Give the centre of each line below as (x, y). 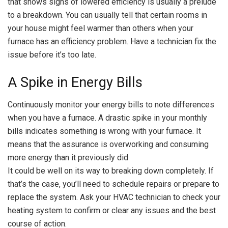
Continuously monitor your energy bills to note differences (111, 105)
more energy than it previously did (68, 158)
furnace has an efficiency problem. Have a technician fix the (112, 41)
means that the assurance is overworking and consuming (108, 145)
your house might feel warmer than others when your (101, 28)
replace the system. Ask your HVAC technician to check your (114, 197)
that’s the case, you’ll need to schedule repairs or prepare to (113, 184)
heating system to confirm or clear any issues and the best (112, 211)
